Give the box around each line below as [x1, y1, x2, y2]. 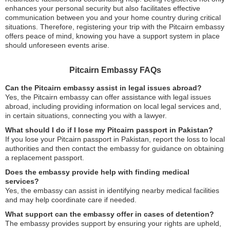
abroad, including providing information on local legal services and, [5, 102, 221, 110]
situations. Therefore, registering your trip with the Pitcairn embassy [5, 23, 224, 31]
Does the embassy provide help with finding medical [5, 168, 189, 176]
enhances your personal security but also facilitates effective [5, 4, 200, 12]
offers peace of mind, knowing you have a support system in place [5, 32, 220, 40]
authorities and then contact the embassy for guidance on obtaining [5, 144, 224, 152]
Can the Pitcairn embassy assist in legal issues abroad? [5, 84, 202, 92]
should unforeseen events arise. [5, 41, 109, 49]
